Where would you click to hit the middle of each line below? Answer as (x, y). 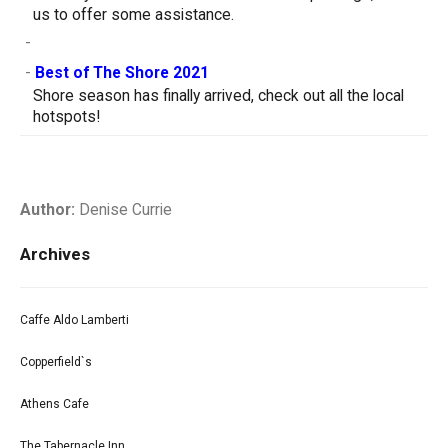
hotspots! (66, 116)
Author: (47, 209)
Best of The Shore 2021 (122, 72)
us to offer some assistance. (133, 14)
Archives (55, 253)
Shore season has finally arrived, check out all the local (218, 95)
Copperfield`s (56, 361)
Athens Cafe (54, 403)
